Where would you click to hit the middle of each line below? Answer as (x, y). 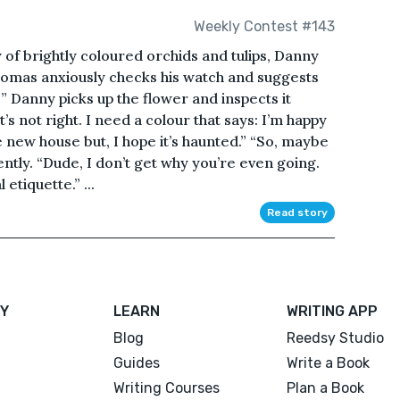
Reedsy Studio (335, 338)
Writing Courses (167, 388)
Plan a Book (325, 388)
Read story (297, 213)
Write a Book (328, 363)
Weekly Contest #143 (264, 26)
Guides (137, 363)
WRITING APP (332, 312)
